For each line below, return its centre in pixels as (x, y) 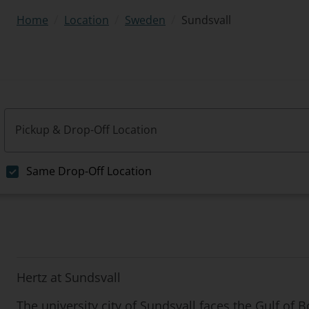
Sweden (145, 20)
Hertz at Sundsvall (69, 277)
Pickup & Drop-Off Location (86, 130)
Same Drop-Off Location (89, 171)
